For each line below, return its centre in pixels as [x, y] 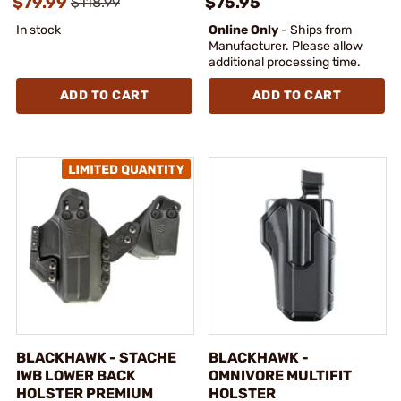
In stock [38, 30]
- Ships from [315, 30]
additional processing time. [285, 62]
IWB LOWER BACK [76, 375]
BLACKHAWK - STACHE [96, 357]
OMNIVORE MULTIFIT [280, 375]
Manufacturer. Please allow [286, 46]
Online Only [243, 30]
